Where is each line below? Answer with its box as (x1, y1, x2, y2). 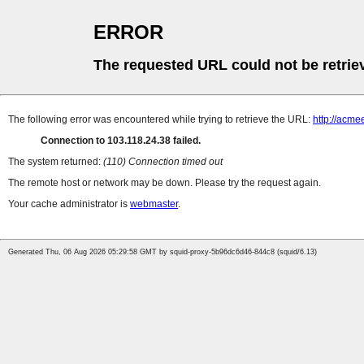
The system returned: (8, 156, 103, 168)
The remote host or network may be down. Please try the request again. (8, 177, 321, 189)
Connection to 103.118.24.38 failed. (41, 135, 201, 147)
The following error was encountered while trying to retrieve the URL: (8, 114, 313, 126)
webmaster (130, 198, 178, 210)
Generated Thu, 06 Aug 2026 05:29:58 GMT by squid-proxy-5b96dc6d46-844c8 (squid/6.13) (8, 248, 317, 257)
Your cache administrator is (8, 198, 130, 210)
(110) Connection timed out (103, 156, 223, 168)
